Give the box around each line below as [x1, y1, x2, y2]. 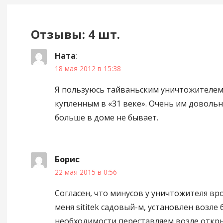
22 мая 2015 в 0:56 [54, 167, 117, 177]
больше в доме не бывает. [54, 111, 158, 123]
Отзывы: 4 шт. [30, 26, 120, 43]
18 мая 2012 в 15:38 [54, 63, 121, 73]
